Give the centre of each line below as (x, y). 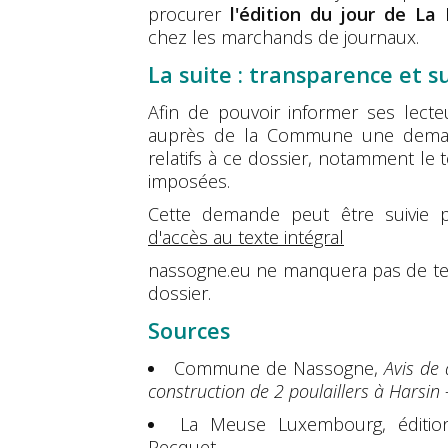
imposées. (189, 181)
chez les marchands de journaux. (283, 37)
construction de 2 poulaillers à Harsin (294, 391)
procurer (189, 14)
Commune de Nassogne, (279, 368)
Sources (189, 331)
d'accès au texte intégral (246, 237)
